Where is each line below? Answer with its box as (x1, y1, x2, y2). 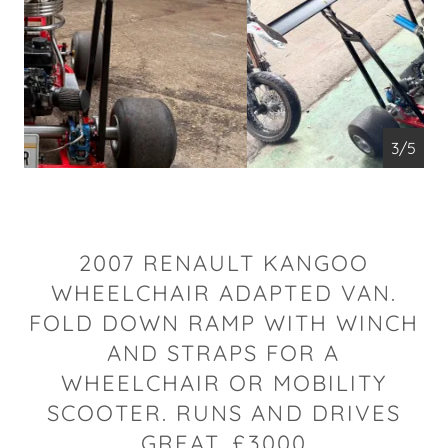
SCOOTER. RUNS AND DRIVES (47, 399, 401, 427)
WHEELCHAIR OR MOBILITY (60, 369, 388, 397)
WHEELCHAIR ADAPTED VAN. (51, 279, 397, 307)
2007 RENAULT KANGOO (78, 249, 370, 277)
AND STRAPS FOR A (107, 339, 341, 367)
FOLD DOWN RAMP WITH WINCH (28, 309, 420, 337)
